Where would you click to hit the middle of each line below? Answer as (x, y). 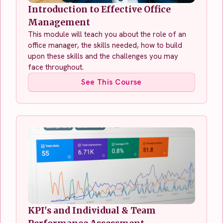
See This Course (111, 82)
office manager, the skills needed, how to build (105, 45)
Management (59, 22)
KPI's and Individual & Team (92, 210)
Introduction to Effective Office (99, 9)
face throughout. (56, 67)
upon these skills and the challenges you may (103, 56)
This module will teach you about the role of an (107, 34)
